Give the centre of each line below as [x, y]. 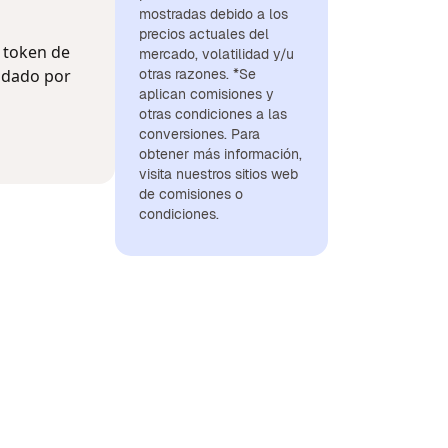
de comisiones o [191, 194]
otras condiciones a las [213, 114]
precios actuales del [204, 34]
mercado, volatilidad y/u [216, 54]
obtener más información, [220, 154]
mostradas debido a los [213, 14]
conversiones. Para [199, 134]
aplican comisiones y [206, 94]
